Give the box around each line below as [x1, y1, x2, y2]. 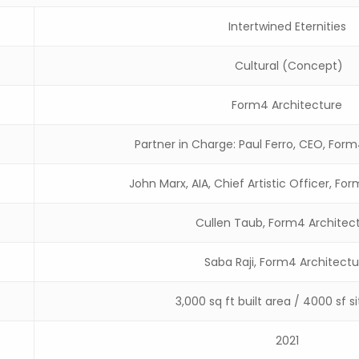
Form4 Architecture [232, 96, 342, 113]
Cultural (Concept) [231, 57, 343, 74]
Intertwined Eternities [228, 18, 346, 34]
